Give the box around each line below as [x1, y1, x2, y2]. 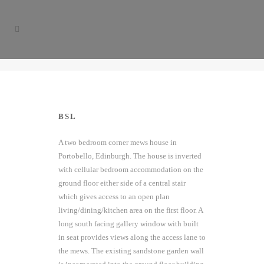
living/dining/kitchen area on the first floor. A [58, 206, 203, 214]
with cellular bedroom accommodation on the [58, 165, 203, 174]
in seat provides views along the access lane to [58, 233, 206, 242]
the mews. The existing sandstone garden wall [58, 246, 204, 255]
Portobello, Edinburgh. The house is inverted [58, 151, 202, 160]
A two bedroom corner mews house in [58, 138, 177, 147]
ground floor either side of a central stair [58, 179, 186, 187]
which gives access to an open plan [58, 192, 170, 201]
